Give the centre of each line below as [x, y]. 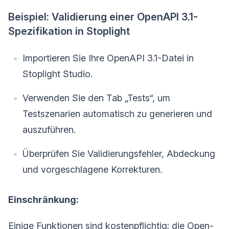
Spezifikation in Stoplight [69, 31]
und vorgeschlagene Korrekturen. [92, 170]
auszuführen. [49, 130]
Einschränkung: [43, 200]
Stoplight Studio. [58, 74]
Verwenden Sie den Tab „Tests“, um [96, 98]
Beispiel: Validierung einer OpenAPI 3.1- [103, 17]
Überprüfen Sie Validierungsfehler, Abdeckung [119, 154]
